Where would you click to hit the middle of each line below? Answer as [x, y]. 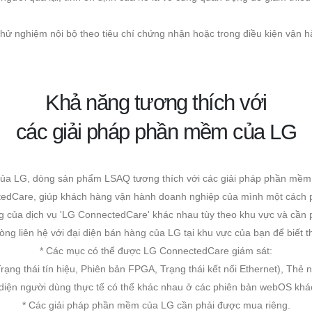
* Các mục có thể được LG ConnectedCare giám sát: [156, 250]
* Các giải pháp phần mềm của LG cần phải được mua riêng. [156, 305]
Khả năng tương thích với [156, 102]
